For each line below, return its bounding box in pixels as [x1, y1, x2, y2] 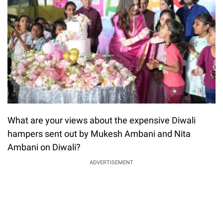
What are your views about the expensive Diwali [7, 114, 196, 125]
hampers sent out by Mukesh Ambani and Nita [7, 128, 191, 139]
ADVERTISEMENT [90, 159, 133, 166]
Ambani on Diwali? [7, 141, 81, 152]
